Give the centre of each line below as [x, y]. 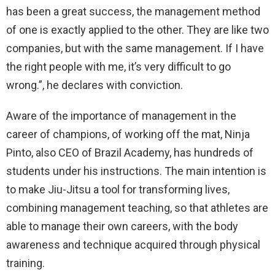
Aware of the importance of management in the [121, 115]
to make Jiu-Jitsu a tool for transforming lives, [118, 189]
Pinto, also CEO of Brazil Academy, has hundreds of [130, 152]
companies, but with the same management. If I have [135, 48]
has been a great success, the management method [133, 11]
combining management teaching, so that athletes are [137, 207]
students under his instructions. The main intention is [136, 171]
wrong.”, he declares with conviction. [95, 85]
